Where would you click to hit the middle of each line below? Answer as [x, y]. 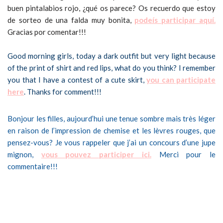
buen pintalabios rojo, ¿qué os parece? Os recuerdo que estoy [111, 8]
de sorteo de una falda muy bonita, [71, 20]
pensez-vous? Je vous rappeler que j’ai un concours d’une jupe [111, 142]
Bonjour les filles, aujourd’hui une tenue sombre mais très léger [111, 118]
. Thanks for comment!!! [63, 92]
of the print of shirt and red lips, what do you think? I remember [111, 68]
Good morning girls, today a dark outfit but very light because [111, 56]
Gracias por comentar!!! [48, 32]
